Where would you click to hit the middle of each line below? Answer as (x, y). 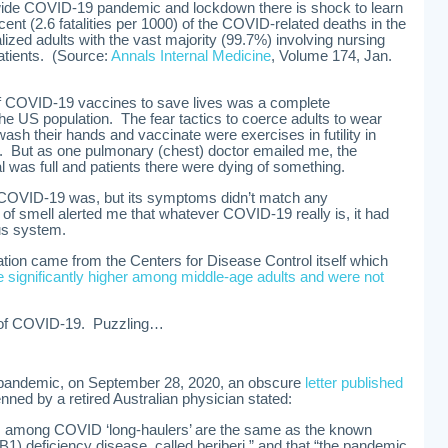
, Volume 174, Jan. (331, 56)
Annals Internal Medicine (191, 56)
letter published (354, 383)
